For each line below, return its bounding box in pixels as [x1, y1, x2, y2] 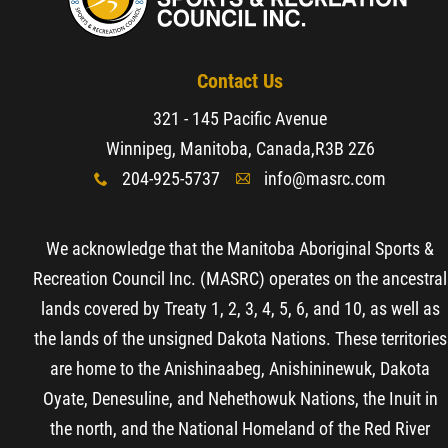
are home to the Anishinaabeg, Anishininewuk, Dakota [50, 357, 430, 379]
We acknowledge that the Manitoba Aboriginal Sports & [46, 237, 434, 259]
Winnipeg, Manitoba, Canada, [105, 137, 315, 159]
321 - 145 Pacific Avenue [153, 107, 327, 129]
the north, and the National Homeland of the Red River [50, 417, 430, 439]
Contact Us [197, 68, 283, 93]
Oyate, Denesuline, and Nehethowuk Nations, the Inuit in [42, 387, 438, 409]
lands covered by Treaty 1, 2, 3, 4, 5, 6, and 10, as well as [40, 297, 440, 319]
